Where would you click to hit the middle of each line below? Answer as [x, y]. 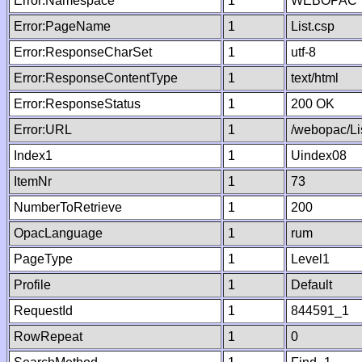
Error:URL [43, 130]
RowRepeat [48, 337]
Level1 [310, 259]
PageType [43, 259]
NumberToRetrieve [68, 207]
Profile [32, 285]
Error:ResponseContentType [96, 78]
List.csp [313, 26]
